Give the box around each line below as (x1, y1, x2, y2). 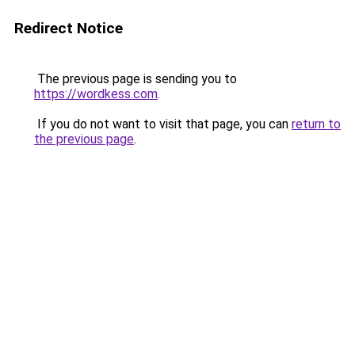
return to (292, 116, 341, 132)
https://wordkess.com (34, 86, 158, 101)
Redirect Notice (14, 19, 123, 37)
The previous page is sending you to (34, 71, 237, 86)
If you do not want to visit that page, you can (34, 116, 292, 132)
